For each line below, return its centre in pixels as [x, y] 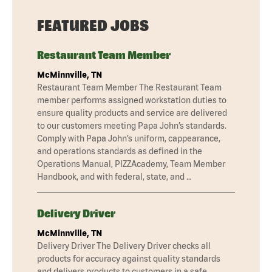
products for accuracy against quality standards [129, 258]
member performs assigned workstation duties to [132, 100]
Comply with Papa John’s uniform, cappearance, [129, 138]
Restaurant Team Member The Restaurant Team [129, 87]
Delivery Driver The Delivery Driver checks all [124, 246]
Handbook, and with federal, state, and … [114, 176]
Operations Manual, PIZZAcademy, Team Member [131, 164]
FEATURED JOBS [93, 25]
